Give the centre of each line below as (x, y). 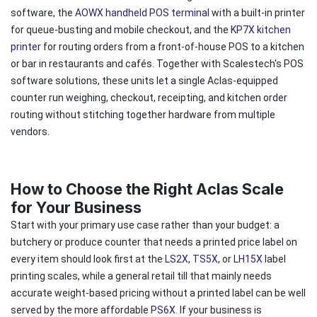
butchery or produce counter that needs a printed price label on (154, 242)
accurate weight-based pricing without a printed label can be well (158, 293)
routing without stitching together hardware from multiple (143, 114)
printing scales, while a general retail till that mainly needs (141, 276)
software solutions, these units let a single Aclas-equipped (144, 80)
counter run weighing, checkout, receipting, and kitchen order (149, 97)
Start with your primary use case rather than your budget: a (145, 225)
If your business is (220, 310)
